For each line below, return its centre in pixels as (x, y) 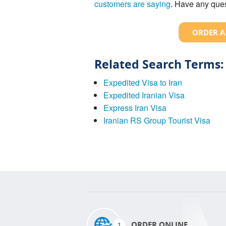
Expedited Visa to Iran (143, 82)
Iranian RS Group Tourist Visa (157, 120)
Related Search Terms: (159, 64)
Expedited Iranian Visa (144, 95)
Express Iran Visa (135, 107)
